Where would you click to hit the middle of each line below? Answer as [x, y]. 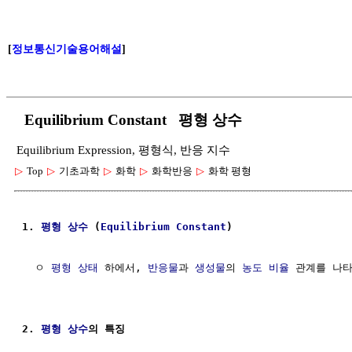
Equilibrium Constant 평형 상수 [129, 119]
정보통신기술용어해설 [67, 49]
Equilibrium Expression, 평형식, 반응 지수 [123, 150]
